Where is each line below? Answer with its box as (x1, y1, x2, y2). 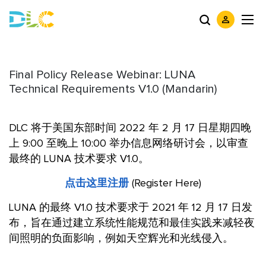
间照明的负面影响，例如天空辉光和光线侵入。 (9, 233, 233, 244)
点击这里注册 (65, 178, 129, 189)
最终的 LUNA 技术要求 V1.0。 (9, 154, 149, 164)
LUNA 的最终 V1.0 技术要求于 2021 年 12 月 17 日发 (9, 202, 252, 213)
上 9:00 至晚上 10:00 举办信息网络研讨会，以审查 (9, 138, 248, 149)
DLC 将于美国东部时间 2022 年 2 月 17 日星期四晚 (9, 123, 251, 134)
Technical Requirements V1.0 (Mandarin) (9, 83, 217, 95)
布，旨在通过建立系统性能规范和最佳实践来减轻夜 (9, 218, 255, 229)
